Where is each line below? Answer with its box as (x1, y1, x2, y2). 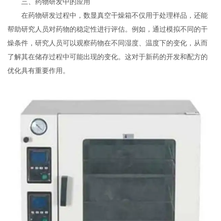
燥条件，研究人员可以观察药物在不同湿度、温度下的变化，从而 (7, 39, 208, 47)
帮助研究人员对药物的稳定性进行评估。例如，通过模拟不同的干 (7, 25, 208, 34)
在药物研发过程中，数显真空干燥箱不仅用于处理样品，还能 (7, 11, 208, 20)
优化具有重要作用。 (7, 67, 70, 75)
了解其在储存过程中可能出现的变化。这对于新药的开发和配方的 (7, 53, 208, 61)
